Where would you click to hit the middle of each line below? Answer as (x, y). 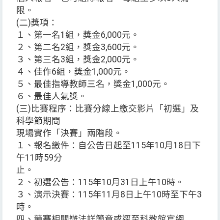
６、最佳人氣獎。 (52, 96)
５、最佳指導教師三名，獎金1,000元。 (93, 84)
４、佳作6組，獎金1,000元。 (73, 72)
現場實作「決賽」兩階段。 (69, 133)
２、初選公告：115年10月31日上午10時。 (100, 182)
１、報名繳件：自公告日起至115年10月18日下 (109, 146)
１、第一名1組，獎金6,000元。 (78, 35)
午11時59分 (39, 158)
